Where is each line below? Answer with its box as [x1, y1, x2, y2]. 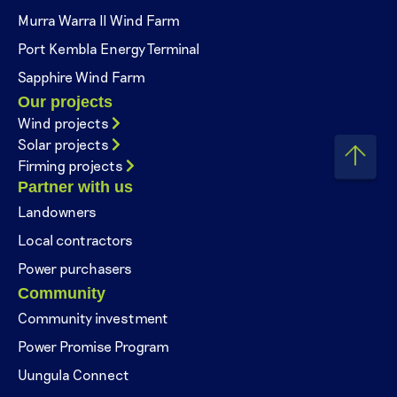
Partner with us [18, 178, 133, 197]
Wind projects [18, 114, 109, 132]
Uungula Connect [18, 366, 129, 384]
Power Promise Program [18, 338, 169, 355]
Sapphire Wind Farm [18, 68, 145, 86]
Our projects [18, 93, 113, 112]
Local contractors [18, 231, 133, 249]
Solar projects [18, 136, 109, 153]
